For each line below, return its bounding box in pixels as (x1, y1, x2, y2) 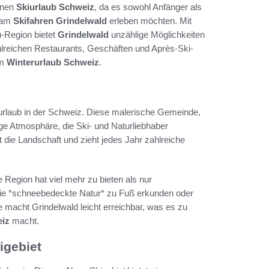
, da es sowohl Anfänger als (94, 1, 202, 12)
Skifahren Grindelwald (13, 15, 107, 26)
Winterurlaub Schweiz (7, 56, 99, 67)
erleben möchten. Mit (107, 15, 192, 26)
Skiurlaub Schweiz (16, 1, 94, 12)
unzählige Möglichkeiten (109, 29, 205, 40)
